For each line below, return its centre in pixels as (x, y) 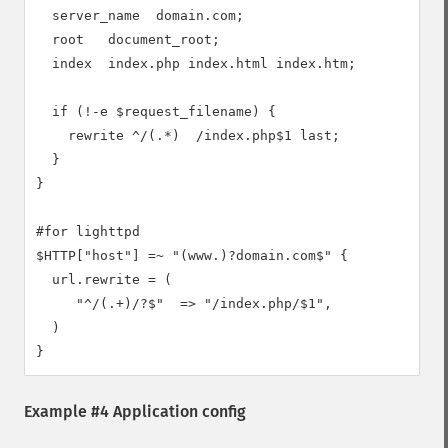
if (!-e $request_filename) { (156, 111)
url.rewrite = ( (104, 279)
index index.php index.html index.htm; (196, 63)
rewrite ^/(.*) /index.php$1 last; (188, 135)
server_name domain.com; (140, 15)
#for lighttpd (88, 231)
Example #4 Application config (135, 411)
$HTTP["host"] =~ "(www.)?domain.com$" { (192, 255)
